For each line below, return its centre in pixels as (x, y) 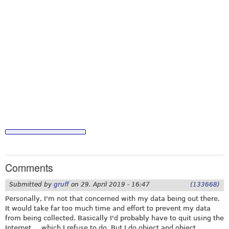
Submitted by (31, 184)
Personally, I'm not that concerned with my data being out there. (112, 199)
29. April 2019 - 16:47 (115, 184)
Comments (29, 168)
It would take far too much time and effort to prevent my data (108, 209)
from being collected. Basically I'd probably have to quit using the (114, 218)
